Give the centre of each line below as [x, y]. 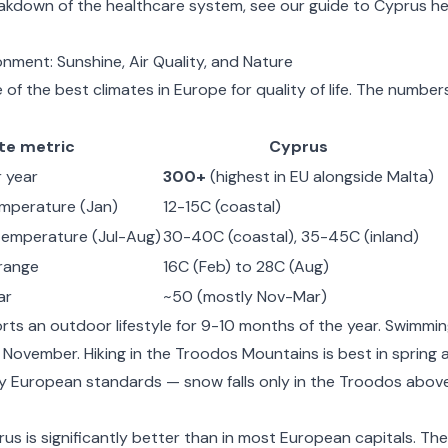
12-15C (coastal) [221, 206]
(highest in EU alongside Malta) [319, 176]
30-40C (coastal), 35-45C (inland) [290, 236]
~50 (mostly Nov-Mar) [244, 296]
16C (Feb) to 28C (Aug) [245, 266]
